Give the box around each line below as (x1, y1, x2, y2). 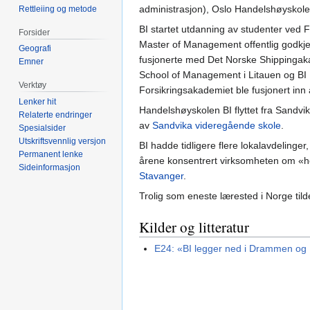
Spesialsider (19, 123, 66, 134)
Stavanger (139, 170, 183, 181)
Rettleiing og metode (19, 3, 98, 14)
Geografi (19, 44, 52, 54)
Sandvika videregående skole (152, 119, 281, 131)
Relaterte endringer (19, 110, 93, 120)
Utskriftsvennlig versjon (19, 136, 107, 147)
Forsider (19, 27, 51, 37)
